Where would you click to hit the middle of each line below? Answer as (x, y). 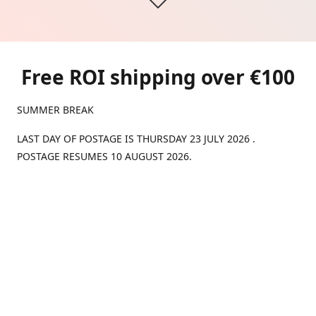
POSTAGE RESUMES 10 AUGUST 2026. (104, 156)
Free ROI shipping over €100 (158, 77)
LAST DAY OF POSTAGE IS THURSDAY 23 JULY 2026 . (136, 139)
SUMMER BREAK (57, 110)
